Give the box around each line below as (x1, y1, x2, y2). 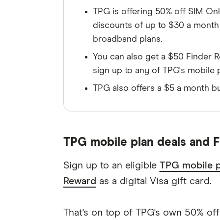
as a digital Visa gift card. (96, 176, 212, 186)
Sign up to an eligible (63, 161, 160, 170)
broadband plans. (92, 35, 162, 44)
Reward (63, 176, 96, 186)
